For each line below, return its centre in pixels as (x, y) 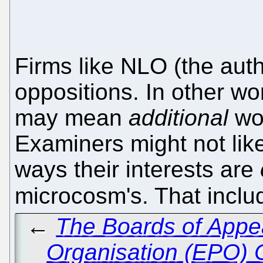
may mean (72, 118)
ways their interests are (137, 170)
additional (178, 118)
